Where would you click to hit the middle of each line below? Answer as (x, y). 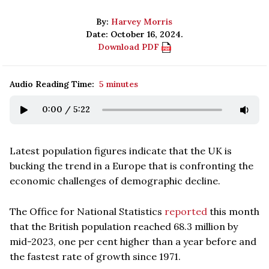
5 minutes (119, 84)
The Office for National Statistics (87, 211)
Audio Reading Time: (52, 84)
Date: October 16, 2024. (134, 34)
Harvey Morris (142, 21)
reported (186, 211)
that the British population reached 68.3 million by (124, 226)
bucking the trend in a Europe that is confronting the (131, 165)
